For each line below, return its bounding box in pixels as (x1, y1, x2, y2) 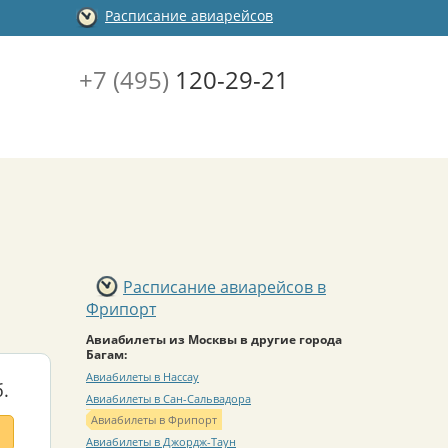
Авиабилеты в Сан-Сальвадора (86, 390, 251, 406)
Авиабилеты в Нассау (86, 368, 199, 384)
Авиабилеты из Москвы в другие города (86, 330, 342, 348)
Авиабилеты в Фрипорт (91, 412, 217, 428)
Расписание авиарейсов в (123, 275, 326, 298)
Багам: (86, 345, 127, 363)
